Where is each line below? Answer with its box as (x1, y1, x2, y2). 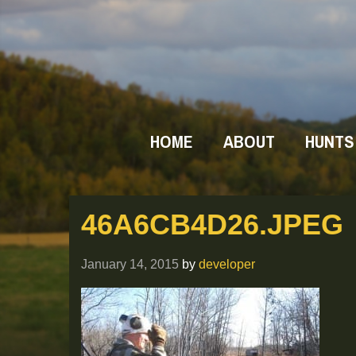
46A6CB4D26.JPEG (81, 208, 343, 241)
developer (199, 257, 255, 271)
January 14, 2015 (81, 257, 179, 271)
